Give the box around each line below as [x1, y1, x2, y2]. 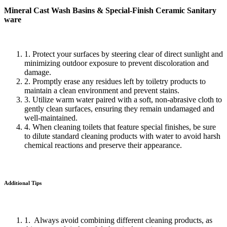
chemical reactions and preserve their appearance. [24, 141, 184, 150]
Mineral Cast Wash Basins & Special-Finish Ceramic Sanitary [4, 6, 216, 15]
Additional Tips [4, 180, 42, 186]
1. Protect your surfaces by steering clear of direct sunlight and [24, 50, 223, 59]
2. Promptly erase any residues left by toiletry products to [24, 77, 206, 86]
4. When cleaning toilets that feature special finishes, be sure [24, 123, 216, 132]
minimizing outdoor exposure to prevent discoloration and [24, 59, 209, 68]
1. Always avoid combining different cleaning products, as [24, 216, 212, 225]
